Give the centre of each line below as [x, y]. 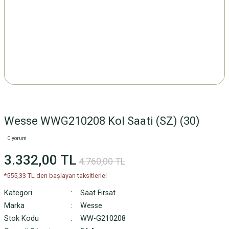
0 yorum [17, 138]
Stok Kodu [21, 219]
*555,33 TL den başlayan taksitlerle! [55, 176]
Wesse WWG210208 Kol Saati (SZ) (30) [102, 121]
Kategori [18, 193]
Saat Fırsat [98, 193]
